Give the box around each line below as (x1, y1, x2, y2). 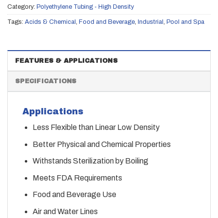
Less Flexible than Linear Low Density (32, 123, 160, 132)
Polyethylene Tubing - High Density (36, 3, 134, 11)
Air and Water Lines (32, 207, 98, 216)
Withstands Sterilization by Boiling (32, 157, 148, 165)
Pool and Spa (166, 18, 204, 26)
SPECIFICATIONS (15, 78, 77, 85)
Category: (7, 3, 36, 11)
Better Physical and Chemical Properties (32, 140, 171, 148)
